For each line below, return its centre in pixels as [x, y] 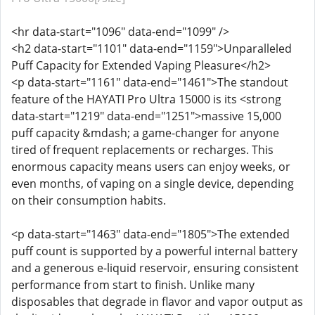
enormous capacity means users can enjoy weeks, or [151, 167]
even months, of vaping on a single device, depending [153, 184]
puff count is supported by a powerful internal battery [154, 251]
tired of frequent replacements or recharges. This [142, 150]
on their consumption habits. [89, 200]
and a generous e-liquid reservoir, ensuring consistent [155, 268]
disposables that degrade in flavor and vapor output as [157, 302]
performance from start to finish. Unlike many [133, 285]
